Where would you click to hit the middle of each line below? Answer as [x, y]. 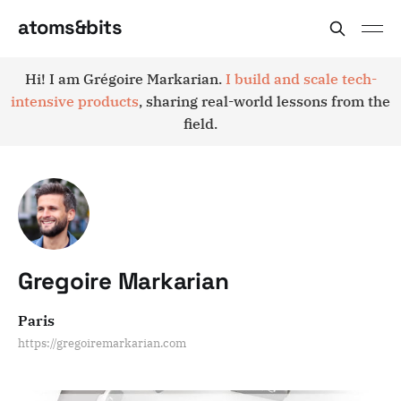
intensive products [75, 101]
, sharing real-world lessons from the [264, 101]
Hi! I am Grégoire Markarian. [125, 79]
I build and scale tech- [301, 79]
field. [200, 124]
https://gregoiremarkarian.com [102, 343]
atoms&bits [70, 26]
